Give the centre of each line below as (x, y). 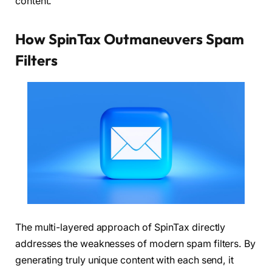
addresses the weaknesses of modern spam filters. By (135, 243)
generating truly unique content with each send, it (125, 260)
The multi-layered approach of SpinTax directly (121, 227)
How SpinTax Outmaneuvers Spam (130, 39)
